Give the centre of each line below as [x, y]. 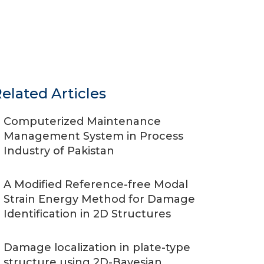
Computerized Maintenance [82, 121]
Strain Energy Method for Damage [99, 199]
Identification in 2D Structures [87, 214]
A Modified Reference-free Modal [96, 184]
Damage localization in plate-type [97, 247]
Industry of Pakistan [59, 151]
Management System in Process [93, 136]
